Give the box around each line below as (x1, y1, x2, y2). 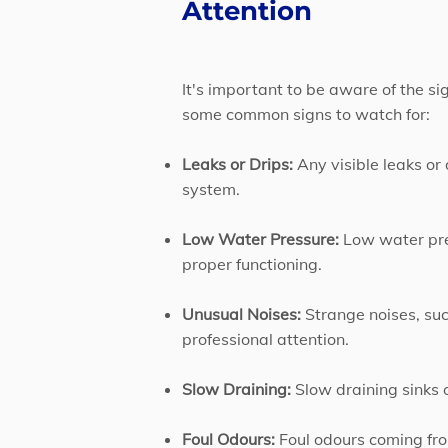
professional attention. (182, 329, 349, 349)
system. (182, 179, 240, 199)
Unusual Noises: (182, 304, 301, 324)
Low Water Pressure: (182, 229, 339, 249)
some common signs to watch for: (182, 104, 430, 124)
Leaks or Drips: (182, 154, 293, 174)
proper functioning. (182, 254, 322, 274)
